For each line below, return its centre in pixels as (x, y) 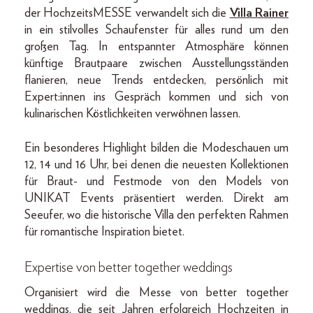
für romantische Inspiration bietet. (104, 232)
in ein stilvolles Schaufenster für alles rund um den (156, 30)
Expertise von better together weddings (129, 267)
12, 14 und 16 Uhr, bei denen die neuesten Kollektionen (156, 165)
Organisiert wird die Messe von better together (156, 292)
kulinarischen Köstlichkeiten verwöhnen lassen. (132, 114)
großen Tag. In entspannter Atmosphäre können (156, 46)
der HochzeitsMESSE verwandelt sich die (127, 13)
